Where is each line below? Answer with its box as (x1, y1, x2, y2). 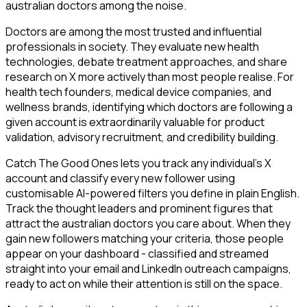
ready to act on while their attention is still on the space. (5, 276, 282, 292)
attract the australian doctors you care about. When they (5, 216, 291, 232)
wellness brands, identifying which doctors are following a (5, 99, 293, 115)
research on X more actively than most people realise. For (5, 69, 294, 85)
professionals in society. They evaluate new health (5, 39, 259, 55)
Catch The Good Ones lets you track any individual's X (5, 156, 271, 171)
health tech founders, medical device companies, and (5, 84, 271, 100)
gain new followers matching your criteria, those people (5, 231, 284, 247)
